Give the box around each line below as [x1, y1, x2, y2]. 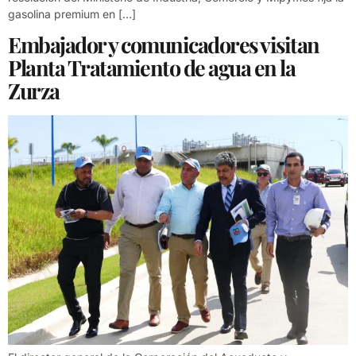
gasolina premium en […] [8, 6, 136, 21]
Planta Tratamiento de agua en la [8, 53, 295, 83]
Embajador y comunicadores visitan [8, 30, 319, 60]
